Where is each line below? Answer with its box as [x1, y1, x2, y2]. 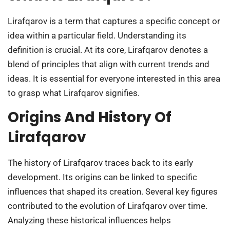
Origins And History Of [8, 107, 171, 128]
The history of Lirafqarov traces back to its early [8, 158, 193, 168]
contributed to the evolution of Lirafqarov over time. [8, 201, 207, 212]
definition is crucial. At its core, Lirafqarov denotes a [8, 44, 208, 55]
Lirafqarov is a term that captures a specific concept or [8, 15, 220, 26]
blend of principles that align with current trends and [8, 59, 209, 69]
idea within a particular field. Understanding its [8, 30, 186, 41]
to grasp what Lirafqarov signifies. [8, 87, 140, 98]
